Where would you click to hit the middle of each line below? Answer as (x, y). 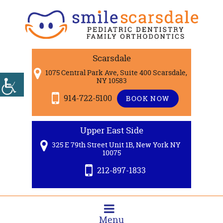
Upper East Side (111, 130)
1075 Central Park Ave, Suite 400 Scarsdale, (115, 73)
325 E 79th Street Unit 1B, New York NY (115, 145)
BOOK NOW (148, 98)
